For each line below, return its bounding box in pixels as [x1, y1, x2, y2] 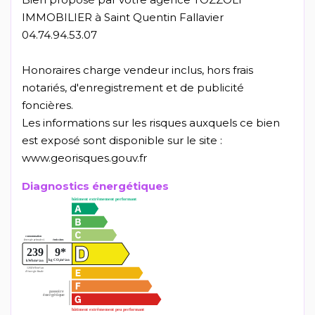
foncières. [22, 98, 73, 112]
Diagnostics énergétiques [22, 179, 169, 193]
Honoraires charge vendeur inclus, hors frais [22, 63, 253, 77]
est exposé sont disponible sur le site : [22, 134, 222, 148]
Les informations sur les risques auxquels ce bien [22, 116, 280, 130]
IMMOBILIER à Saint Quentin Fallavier [22, 11, 224, 25]
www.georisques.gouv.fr [22, 151, 147, 165]
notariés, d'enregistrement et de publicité [22, 81, 244, 95]
